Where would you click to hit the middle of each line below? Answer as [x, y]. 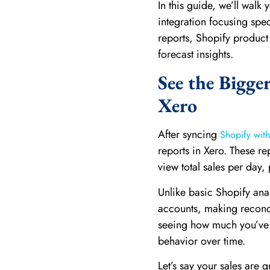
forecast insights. [195, 54]
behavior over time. [201, 241]
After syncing [189, 135]
